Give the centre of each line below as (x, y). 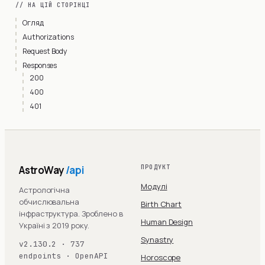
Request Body (45, 51)
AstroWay (43, 170)
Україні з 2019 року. (54, 225)
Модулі (154, 186)
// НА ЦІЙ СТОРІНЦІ (53, 5)
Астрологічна (45, 190)
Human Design (167, 222)
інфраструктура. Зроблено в (71, 214)
